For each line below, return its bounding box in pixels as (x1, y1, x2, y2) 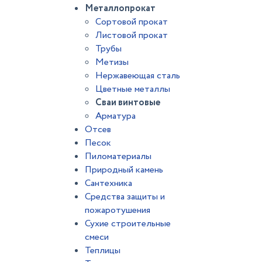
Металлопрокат (85, 2, 156, 15)
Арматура (95, 109, 136, 123)
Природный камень (85, 163, 163, 177)
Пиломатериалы (85, 150, 151, 163)
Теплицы (85, 244, 120, 257)
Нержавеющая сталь (95, 69, 180, 82)
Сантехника (85, 177, 132, 190)
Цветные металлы (95, 82, 170, 96)
